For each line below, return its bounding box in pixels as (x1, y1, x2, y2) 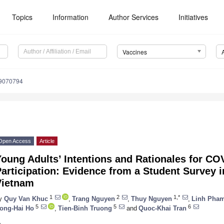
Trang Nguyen (72, 194, 115, 202)
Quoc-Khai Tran (138, 204, 186, 212)
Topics (12, 12, 33, 22)
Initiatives (178, 12, 208, 22)
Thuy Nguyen (131, 194, 172, 202)
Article (39, 138, 54, 144)
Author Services (108, 12, 159, 22)
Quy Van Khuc (4, 194, 48, 202)
